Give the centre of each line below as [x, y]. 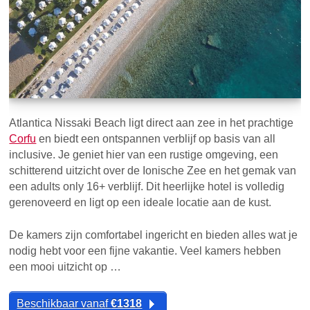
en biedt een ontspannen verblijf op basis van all [156, 139]
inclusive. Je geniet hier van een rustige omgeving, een [144, 155]
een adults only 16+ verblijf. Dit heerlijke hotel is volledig [147, 187]
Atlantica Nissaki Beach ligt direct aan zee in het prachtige [152, 123]
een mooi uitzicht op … [65, 267]
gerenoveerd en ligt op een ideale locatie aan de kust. [140, 203]
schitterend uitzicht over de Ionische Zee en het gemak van [153, 171]
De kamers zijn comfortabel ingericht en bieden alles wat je [154, 235]
